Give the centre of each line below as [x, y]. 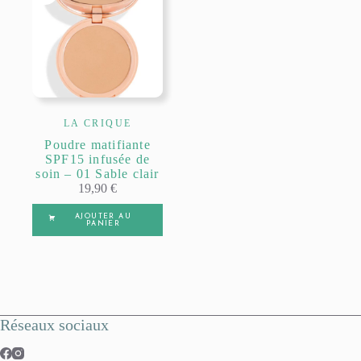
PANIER [103, 224]
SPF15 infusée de [98, 160]
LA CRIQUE [98, 124]
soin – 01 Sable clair [98, 174]
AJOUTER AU [103, 217]
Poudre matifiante [98, 145]
